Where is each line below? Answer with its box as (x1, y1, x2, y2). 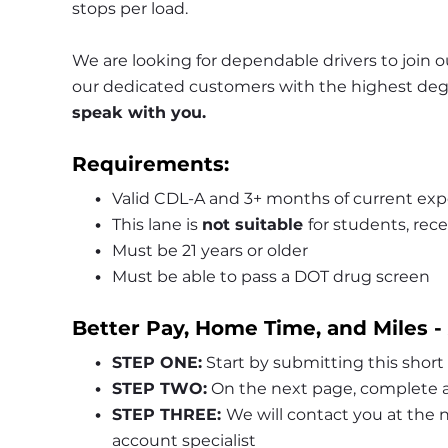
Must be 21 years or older (111, 241, 308, 261)
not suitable (201, 215, 308, 235)
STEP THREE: (111, 405, 226, 425)
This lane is (111, 215, 202, 235)
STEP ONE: (111, 353, 202, 373)
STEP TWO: (111, 379, 207, 399)
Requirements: (72, 152, 229, 177)
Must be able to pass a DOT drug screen (111, 267, 430, 287)
